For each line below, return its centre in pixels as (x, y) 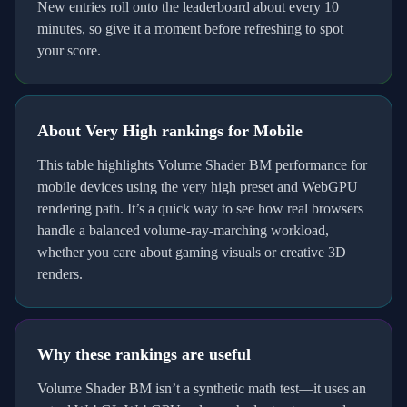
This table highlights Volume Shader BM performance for (202, 165)
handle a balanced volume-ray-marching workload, (183, 230)
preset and (269, 187)
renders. (60, 274)
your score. (69, 50)
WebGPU (330, 187)
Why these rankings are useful (144, 354)
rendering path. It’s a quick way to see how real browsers (200, 208)
